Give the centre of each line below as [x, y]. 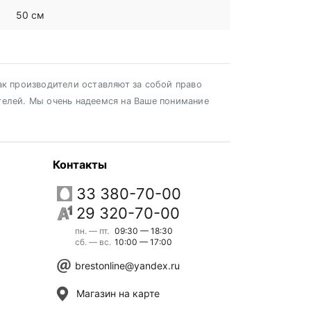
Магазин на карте [118, 293]
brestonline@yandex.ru [127, 266]
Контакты [80, 165]
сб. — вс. [93, 242]
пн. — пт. [92, 231]
